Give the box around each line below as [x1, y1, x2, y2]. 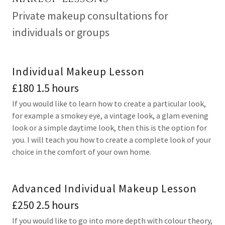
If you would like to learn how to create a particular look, [12, 98, 206, 108]
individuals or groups [12, 25, 109, 39]
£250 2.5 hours [36, 198, 79, 212]
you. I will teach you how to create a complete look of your [12, 135, 211, 145]
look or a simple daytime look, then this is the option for [12, 123, 207, 133]
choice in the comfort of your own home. [12, 147, 153, 157]
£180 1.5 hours [36, 81, 79, 95]
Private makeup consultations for [12, 9, 168, 23]
